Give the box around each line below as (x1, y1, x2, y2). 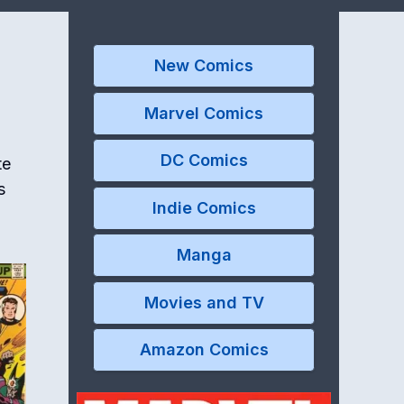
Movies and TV (143, 292, 264, 312)
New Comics (154, 56, 253, 75)
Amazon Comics (139, 340, 269, 359)
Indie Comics (151, 197, 256, 217)
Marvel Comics (144, 103, 263, 123)
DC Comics (160, 151, 248, 170)
